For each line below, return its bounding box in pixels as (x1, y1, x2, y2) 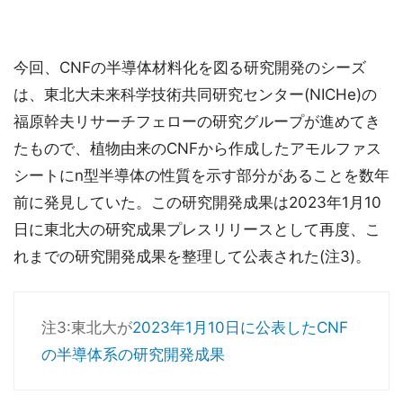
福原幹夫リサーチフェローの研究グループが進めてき (13, 112, 381, 131)
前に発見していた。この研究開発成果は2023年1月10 (13, 193, 381, 212)
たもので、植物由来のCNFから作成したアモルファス (13, 139, 381, 158)
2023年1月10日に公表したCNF (132, 318, 348, 337)
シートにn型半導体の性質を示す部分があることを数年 (13, 166, 390, 185)
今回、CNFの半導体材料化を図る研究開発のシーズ (13, 58, 366, 77)
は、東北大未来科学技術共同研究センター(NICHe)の (13, 85, 377, 104)
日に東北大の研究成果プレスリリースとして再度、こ (13, 220, 381, 239)
